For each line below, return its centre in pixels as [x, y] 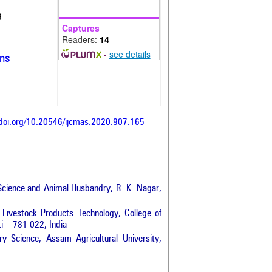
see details [130, 54]
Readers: [81, 39]
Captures [81, 28]
